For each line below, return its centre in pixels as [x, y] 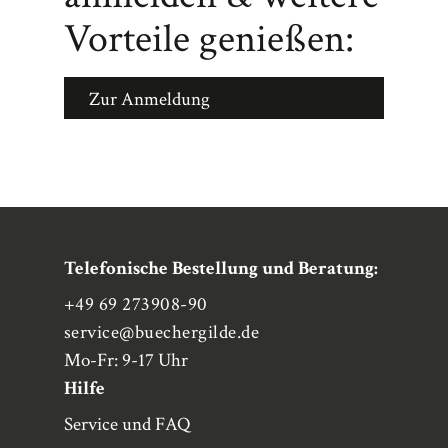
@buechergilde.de [189, 332]
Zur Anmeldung [149, 99]
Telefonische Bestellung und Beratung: [221, 268]
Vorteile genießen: [209, 39]
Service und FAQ [127, 424]
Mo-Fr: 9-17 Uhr [126, 360]
